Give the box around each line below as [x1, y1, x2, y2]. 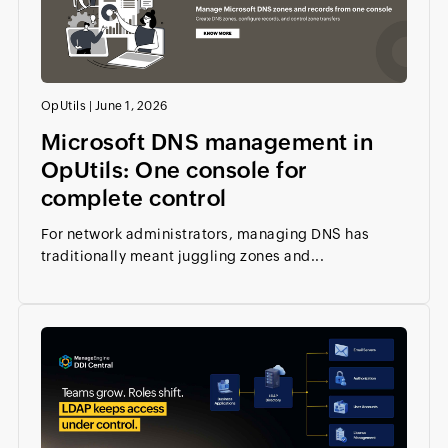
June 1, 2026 [94, 99, 168, 113]
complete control [40, 186, 227, 211]
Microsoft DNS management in [40, 130, 374, 155]
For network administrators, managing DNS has [40, 226, 370, 242]
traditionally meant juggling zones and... [40, 248, 325, 264]
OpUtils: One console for [40, 158, 308, 183]
